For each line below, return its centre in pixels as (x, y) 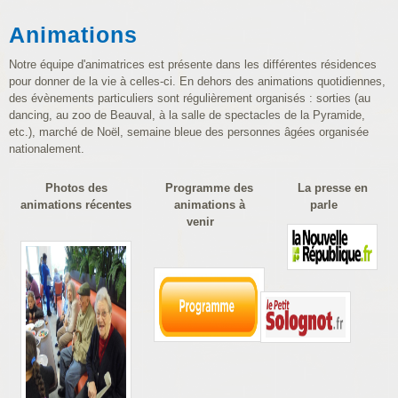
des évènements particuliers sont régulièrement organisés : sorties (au (190, 98)
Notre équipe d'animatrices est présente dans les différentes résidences (193, 64)
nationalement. (47, 149)
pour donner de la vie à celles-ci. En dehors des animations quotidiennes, (197, 81)
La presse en (332, 188)
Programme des (209, 188)
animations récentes (76, 205)
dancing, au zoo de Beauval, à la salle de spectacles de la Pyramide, (187, 115)
